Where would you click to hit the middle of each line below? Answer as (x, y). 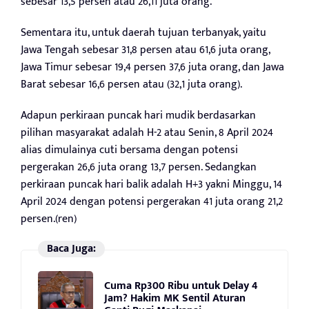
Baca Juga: (71, 249)
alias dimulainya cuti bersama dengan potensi (129, 150)
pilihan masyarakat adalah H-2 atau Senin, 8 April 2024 (147, 133)
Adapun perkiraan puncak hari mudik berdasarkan (138, 116)
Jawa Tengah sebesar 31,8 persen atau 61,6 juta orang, (145, 50)
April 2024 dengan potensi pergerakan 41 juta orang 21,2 (152, 202)
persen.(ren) (49, 219)
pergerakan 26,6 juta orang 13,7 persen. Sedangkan (139, 168)
